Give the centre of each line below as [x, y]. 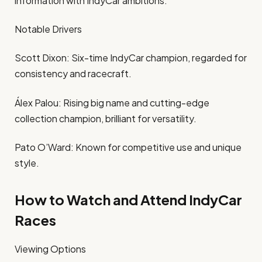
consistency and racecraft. [73, 74]
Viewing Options [50, 249]
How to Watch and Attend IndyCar [128, 200]
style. [27, 163]
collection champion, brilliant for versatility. [106, 118]
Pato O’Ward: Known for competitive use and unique [128, 147]
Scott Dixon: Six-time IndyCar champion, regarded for [131, 58]
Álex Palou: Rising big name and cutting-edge [112, 102]
